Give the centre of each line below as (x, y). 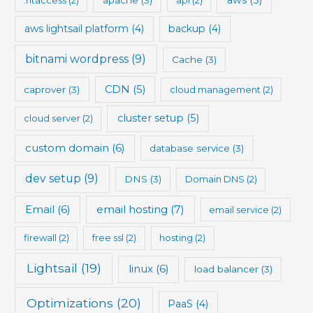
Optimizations (70, 303)
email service (239, 209)
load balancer (226, 269)
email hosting (132, 209)
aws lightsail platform (76, 29)
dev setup (53, 179)
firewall (40, 238)
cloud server (52, 118)
